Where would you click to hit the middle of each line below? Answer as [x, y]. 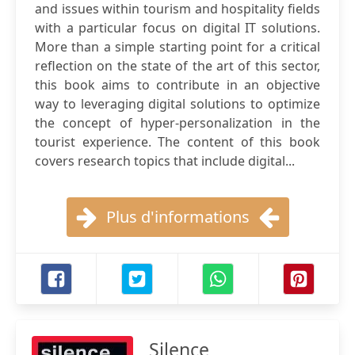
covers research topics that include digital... [165, 161]
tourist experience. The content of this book [177, 142]
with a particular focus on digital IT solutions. [177, 28]
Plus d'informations [177, 217]
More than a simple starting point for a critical [177, 47]
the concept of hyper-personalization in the [177, 123]
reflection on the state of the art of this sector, [177, 66]
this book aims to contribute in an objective [177, 85]
